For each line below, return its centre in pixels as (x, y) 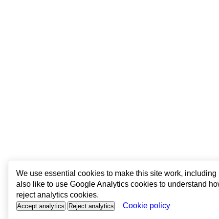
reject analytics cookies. (57, 195)
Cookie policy (146, 206)
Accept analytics (41, 206)
